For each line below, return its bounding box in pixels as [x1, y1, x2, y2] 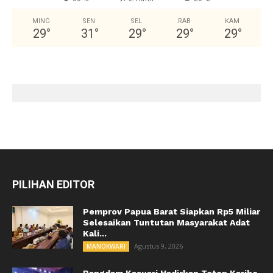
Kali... [83, 229, 107, 239]
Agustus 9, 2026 [134, 241, 183, 251]
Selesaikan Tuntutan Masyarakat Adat [83, 218, 250, 228]
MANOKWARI [87, 242, 126, 251]
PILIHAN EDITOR [12, 178, 94, 191]
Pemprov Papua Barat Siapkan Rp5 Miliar [83, 207, 260, 217]
